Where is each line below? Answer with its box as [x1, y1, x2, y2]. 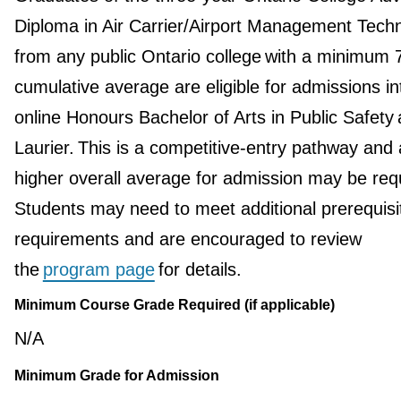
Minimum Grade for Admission [13, 368, 219, 384]
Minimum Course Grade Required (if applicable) [13, 297, 335, 313]
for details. [154, 260, 252, 280]
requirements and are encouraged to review [13, 229, 362, 250]
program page [42, 260, 155, 280]
